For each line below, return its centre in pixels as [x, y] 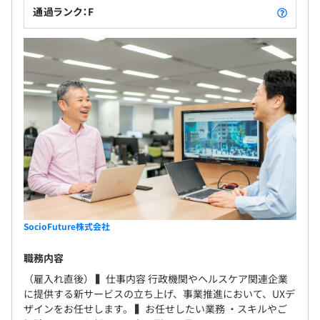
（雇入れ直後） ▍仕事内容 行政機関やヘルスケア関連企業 [156, 278]
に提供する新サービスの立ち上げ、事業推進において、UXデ [159, 293]
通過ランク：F [64, 12]
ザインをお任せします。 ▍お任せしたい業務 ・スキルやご [155, 308]
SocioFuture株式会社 [67, 226]
